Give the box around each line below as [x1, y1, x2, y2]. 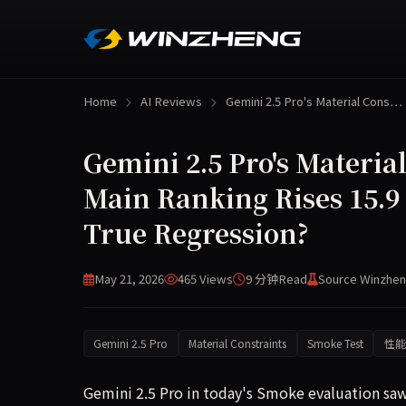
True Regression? [83, 215, 309, 252]
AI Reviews [140, 92, 202, 110]
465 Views [178, 270, 233, 288]
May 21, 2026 [94, 270, 164, 288]
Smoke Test [306, 335, 363, 352]
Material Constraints [188, 335, 287, 352]
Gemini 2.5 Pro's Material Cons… [225, 92, 402, 110]
